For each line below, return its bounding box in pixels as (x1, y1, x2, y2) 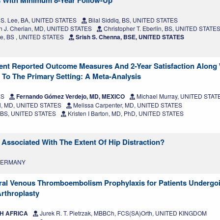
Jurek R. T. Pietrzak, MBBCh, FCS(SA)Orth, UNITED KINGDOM (38, 209, 207, 218)
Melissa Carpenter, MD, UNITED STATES (72, 101, 182, 110)
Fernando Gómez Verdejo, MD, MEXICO (15, 92, 125, 101)
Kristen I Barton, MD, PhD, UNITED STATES (66, 109, 184, 118)
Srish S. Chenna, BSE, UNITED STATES (74, 32, 184, 42)
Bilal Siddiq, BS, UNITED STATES (87, 16, 178, 25)
